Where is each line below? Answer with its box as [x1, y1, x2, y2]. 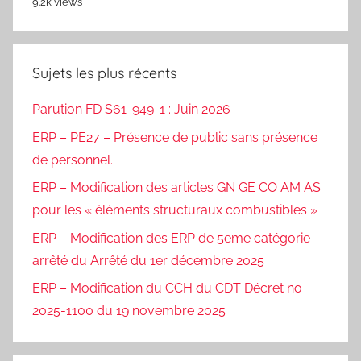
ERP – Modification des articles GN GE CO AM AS [32, 180, 321, 196]
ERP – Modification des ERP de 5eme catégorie [32, 230, 310, 246]
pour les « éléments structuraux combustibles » [32, 202, 317, 218]
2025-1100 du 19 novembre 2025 [32, 302, 226, 318]
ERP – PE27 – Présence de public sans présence [32, 129, 317, 145]
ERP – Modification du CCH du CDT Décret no [32, 280, 302, 296]
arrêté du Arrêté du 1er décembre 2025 [32, 252, 264, 268]
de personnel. [32, 151, 113, 168]
